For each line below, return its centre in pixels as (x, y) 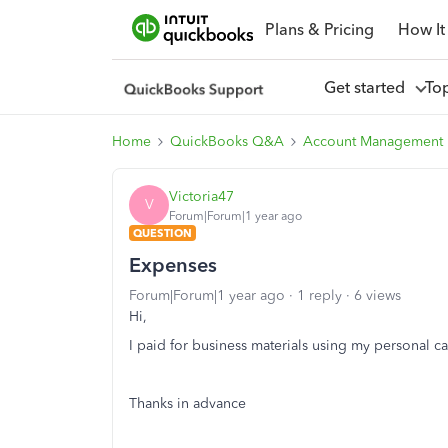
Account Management (373, 141)
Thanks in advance (187, 403)
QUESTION (162, 233)
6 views (377, 295)
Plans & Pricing (319, 29)
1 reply (319, 295)
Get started (368, 87)
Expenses (173, 265)
